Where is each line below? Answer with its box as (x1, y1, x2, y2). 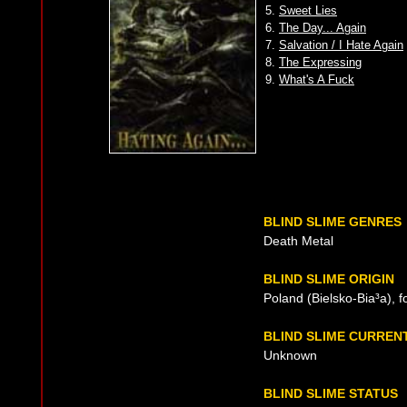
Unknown (263, 348, 317, 362)
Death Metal (263, 233, 333, 248)
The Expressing (279, 55, 362, 69)
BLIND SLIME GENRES (263, 214, 402, 229)
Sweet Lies (279, 4, 337, 17)
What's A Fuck (279, 73, 354, 86)
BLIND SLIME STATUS (263, 386, 398, 401)
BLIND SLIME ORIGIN (263, 272, 394, 286)
